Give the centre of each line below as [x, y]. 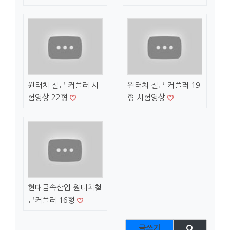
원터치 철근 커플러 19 [164, 85]
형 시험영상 [147, 97]
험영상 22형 [49, 97]
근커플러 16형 [52, 200]
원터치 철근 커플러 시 [63, 85]
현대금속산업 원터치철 [65, 187]
